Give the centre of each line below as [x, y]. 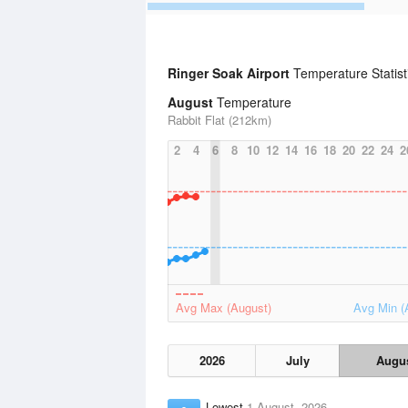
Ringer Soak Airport [230, 73]
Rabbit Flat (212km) [219, 120]
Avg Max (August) [224, 307]
